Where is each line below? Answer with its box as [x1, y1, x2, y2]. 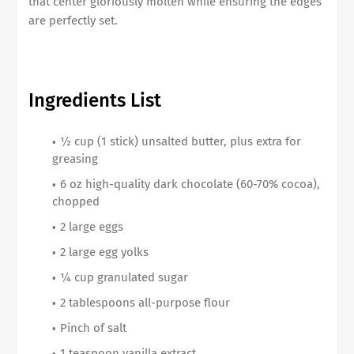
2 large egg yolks [60, 245, 149, 260]
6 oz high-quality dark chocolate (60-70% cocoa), [60, 177, 320, 192]
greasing [52, 152, 98, 167]
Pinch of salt [60, 321, 126, 336]
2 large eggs [60, 220, 123, 235]
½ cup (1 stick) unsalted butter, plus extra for [60, 134, 301, 149]
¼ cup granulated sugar [60, 270, 188, 285]
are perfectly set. [28, 13, 118, 28]
